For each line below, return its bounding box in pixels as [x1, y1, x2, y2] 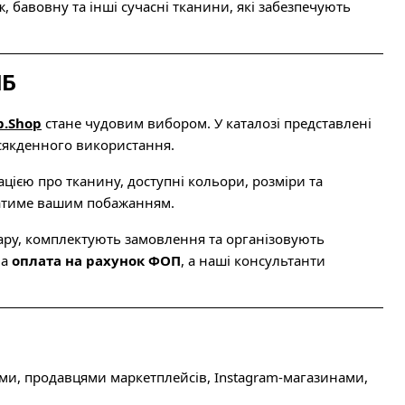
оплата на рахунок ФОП [12, 251, 181, 269]
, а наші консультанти [181, 251, 325, 269]
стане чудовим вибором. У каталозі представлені [42, 114, 372, 132]
